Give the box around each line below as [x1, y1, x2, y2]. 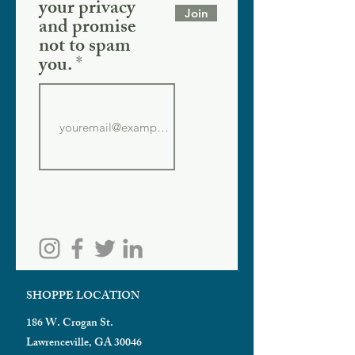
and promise [39, 12, 136, 46]
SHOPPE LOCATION [26, 287, 139, 307]
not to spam [39, 31, 131, 65]
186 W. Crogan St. [26, 314, 113, 334]
